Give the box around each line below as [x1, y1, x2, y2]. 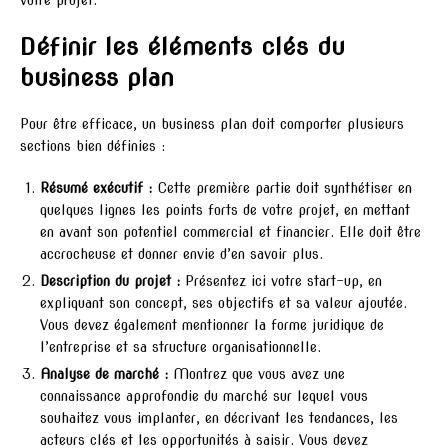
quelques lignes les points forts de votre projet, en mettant [40, 202, 410, 219]
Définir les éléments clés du [20, 32, 345, 62]
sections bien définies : [20, 138, 165, 155]
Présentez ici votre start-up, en [180, 273, 382, 290]
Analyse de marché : [40, 366, 168, 383]
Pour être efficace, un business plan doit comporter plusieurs [20, 116, 404, 133]
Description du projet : [40, 273, 180, 290]
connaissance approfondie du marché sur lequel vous [40, 388, 368, 405]
